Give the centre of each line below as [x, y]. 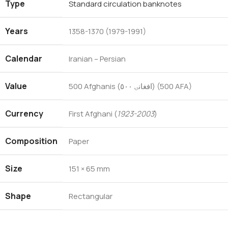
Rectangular [91, 196]
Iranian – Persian [97, 59]
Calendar [24, 58]
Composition [31, 141]
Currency [24, 113]
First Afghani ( [93, 113]
